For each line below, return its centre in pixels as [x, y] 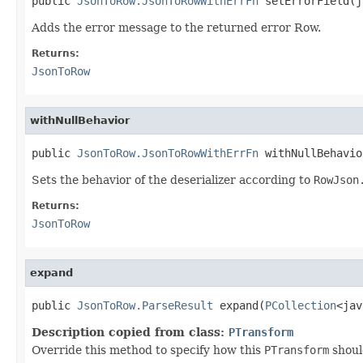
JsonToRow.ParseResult [145, 305]
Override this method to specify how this [148, 350]
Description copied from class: [130, 332]
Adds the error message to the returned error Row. [176, 27]
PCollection [301, 305]
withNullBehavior [80, 120]
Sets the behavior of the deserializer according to [173, 179]
